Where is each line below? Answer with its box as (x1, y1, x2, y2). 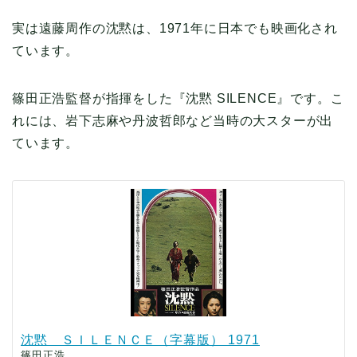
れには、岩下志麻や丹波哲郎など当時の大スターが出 (12, 114, 334, 128)
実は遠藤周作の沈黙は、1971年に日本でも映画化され (12, 22, 338, 36)
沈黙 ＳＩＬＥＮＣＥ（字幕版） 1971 (21, 333, 260, 347)
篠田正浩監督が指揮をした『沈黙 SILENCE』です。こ (12, 92, 344, 106)
